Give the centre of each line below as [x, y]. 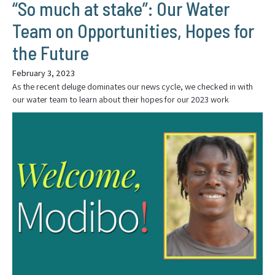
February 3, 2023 [44, 73]
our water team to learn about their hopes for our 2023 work [121, 99]
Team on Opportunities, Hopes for [133, 30]
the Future [51, 52]
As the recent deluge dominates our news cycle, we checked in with [133, 86]
